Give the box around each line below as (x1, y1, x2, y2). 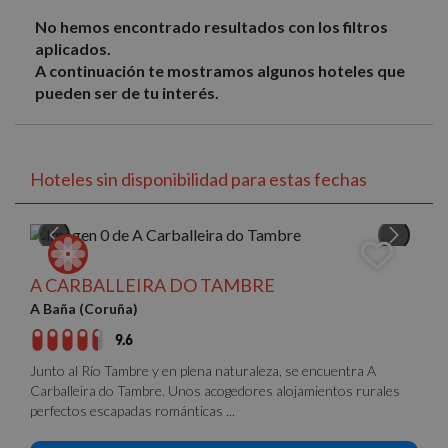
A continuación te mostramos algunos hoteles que (35, 61, 405, 80)
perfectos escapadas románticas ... (30, 402, 235, 419)
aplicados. (35, 39, 111, 58)
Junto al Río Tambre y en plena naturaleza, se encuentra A (30, 362, 376, 379)
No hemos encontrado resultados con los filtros (35, 17, 388, 36)
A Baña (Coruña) (30, 300, 138, 317)
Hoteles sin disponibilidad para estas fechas (30, 168, 367, 190)
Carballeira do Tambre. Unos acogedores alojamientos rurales (30, 382, 400, 399)
